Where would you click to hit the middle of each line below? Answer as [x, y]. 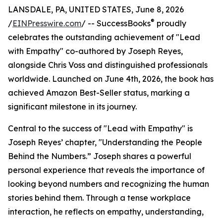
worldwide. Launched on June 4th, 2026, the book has [111, 79]
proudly [170, 23]
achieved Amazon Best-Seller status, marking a [99, 93]
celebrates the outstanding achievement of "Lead [104, 37]
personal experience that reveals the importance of [106, 170]
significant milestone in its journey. [72, 107]
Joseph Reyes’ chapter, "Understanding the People [105, 142]
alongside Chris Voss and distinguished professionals [108, 65]
